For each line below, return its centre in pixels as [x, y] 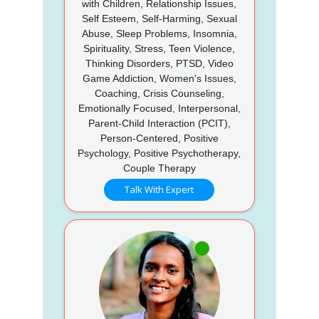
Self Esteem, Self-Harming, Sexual [159, 18]
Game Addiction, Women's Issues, [159, 78]
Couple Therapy [159, 168]
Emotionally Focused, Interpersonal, [159, 108]
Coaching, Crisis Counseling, [159, 93]
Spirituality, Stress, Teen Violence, [159, 48]
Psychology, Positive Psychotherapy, [159, 153]
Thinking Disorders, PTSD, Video [159, 63]
